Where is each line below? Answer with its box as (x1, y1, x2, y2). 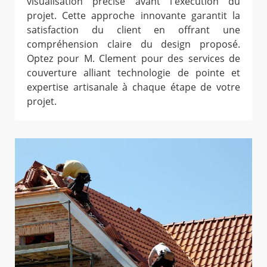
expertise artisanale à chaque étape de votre (27, 80, 240, 94)
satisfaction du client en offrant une (27, 23, 240, 37)
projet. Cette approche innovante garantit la (27, 9, 240, 23)
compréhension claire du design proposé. (27, 38, 240, 51)
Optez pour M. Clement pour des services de (27, 52, 240, 66)
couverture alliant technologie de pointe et (27, 66, 240, 80)
